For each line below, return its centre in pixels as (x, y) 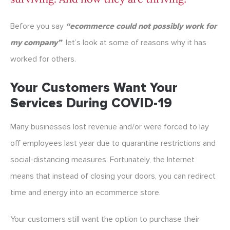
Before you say (38, 26)
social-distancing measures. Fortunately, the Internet (102, 160)
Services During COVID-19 (91, 103)
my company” (36, 43)
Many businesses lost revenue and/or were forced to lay (110, 127)
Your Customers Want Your (94, 88)
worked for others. (43, 59)
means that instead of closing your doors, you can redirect (113, 176)
